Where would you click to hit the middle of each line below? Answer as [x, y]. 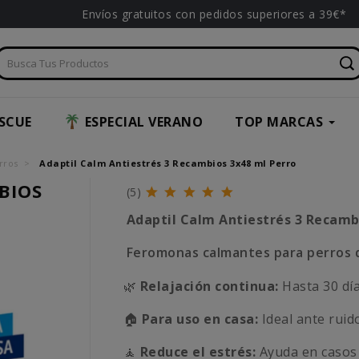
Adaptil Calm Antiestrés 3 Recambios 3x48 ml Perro [168, 163]
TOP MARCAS [279, 122]
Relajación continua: [209, 286]
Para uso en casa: [200, 319]
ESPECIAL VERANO [143, 122]
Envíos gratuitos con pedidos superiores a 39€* [214, 14]
